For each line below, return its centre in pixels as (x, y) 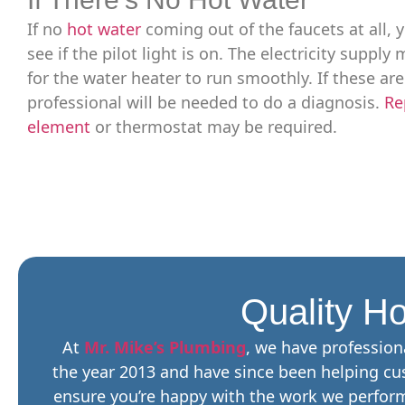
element (59, 126)
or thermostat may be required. (214, 126)
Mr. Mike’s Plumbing (165, 347)
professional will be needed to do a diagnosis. (206, 102)
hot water (104, 28)
